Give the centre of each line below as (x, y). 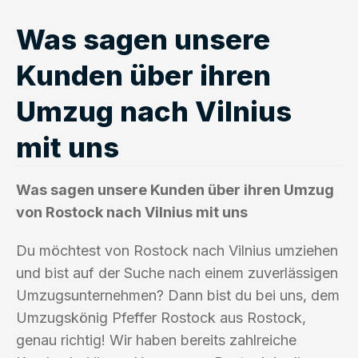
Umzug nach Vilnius (154, 111)
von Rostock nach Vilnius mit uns (132, 212)
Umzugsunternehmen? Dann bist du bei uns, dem (178, 295)
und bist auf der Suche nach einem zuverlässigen (177, 272)
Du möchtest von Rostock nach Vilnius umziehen (177, 250)
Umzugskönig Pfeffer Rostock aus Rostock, (161, 317)
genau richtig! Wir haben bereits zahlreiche (156, 340)
